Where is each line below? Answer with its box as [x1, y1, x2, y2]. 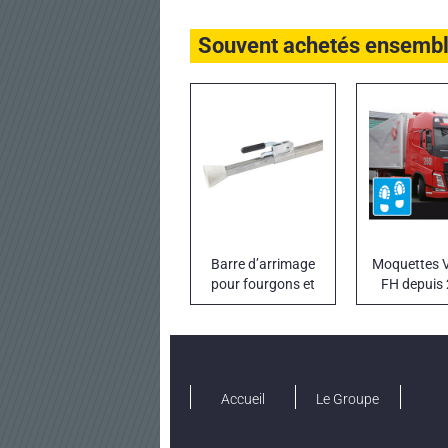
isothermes [228, 316, 298, 333]
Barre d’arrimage [211, 256, 315, 273]
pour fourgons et [211, 276, 315, 293]
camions [236, 296, 290, 313]
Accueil [220, 391, 265, 408]
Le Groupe [316, 391, 380, 408]
